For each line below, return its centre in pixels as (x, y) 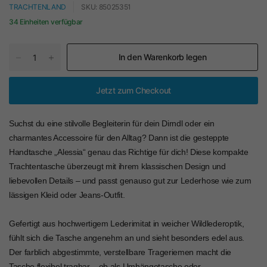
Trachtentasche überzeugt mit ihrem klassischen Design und (117, 166)
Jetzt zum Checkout (133, 90)
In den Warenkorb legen (162, 57)
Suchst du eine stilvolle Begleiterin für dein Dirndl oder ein (112, 123)
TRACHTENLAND (38, 7)
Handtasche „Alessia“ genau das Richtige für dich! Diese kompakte (129, 152)
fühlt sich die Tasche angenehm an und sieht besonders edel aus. (127, 238)
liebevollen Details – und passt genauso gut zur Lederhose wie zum (130, 181)
